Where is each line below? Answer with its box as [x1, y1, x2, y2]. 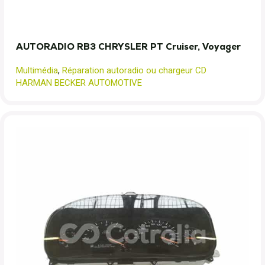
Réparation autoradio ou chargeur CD [62, 65, 206, 76]
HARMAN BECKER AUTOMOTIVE [16, 77, 142, 88]
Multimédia [16, 65, 58, 76]
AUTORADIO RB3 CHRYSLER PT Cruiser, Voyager [16, 41, 241, 52]
